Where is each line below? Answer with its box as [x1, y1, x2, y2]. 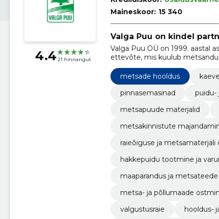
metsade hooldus [120, 71, 180, 81]
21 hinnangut [57, 56, 91, 63]
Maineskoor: [110, 7, 156, 16]
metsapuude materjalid [120, 105, 200, 114]
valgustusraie [120, 204, 165, 214]
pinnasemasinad [120, 88, 175, 97]
